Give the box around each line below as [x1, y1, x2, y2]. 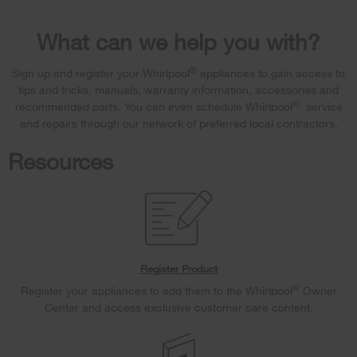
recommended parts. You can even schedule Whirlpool [14, 100, 292, 114]
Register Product [139, 262, 218, 276]
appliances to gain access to [197, 66, 345, 80]
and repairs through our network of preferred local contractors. [19, 116, 338, 131]
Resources [8, 147, 113, 175]
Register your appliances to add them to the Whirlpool [20, 284, 292, 298]
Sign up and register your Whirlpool [12, 66, 190, 80]
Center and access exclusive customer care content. [44, 300, 313, 315]
